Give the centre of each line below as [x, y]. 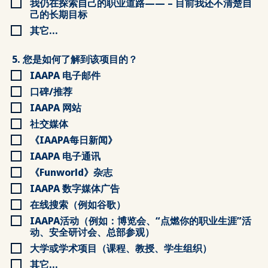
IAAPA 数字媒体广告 [75, 188]
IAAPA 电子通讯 [65, 156]
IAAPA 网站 [56, 108]
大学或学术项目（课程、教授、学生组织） [121, 248]
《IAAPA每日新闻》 [74, 140]
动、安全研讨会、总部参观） [92, 232]
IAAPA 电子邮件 [65, 75]
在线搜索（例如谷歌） [78, 205]
